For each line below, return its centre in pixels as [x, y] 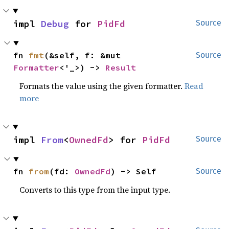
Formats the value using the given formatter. [102, 86]
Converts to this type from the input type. [95, 190]
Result [121, 67]
